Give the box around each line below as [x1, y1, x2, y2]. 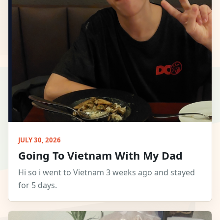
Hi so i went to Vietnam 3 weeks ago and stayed [18, 167, 195, 178]
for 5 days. [18, 180, 57, 191]
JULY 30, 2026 [18, 136, 61, 145]
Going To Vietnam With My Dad [18, 148, 183, 163]
